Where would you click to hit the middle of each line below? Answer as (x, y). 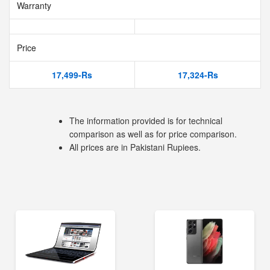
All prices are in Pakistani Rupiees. (135, 147)
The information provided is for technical (146, 121)
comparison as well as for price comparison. (153, 134)
